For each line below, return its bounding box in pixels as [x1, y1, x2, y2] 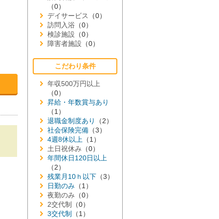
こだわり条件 [54, 62, 96, 70]
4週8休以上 [47, 135, 83, 143]
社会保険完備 [47, 126, 88, 134]
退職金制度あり [47, 117, 95, 125]
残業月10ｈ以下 [47, 173, 96, 180]
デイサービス [47, 12, 88, 20]
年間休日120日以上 [47, 154, 107, 162]
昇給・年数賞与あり [47, 98, 109, 106]
